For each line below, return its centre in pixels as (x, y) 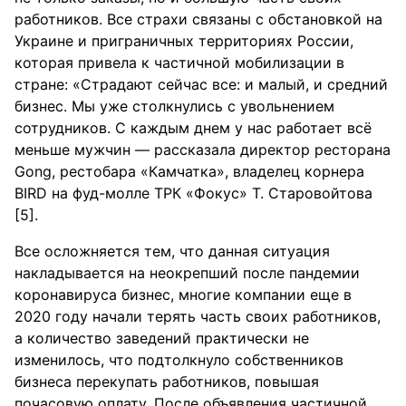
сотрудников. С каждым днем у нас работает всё (193, 128)
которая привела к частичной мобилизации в (179, 63)
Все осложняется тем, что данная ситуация (172, 251)
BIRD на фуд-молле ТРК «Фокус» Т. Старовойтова (193, 193)
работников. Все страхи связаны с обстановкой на (198, 19)
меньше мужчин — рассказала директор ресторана (203, 150)
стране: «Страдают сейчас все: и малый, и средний (201, 84)
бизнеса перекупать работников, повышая (167, 382)
